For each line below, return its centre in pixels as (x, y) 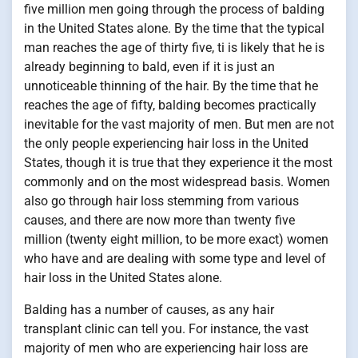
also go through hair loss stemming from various (161, 201)
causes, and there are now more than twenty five (159, 220)
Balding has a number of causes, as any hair (149, 310)
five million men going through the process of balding (174, 9)
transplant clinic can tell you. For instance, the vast (166, 329)
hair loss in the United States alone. (123, 278)
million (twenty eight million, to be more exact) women (176, 239)
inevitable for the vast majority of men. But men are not (179, 124)
